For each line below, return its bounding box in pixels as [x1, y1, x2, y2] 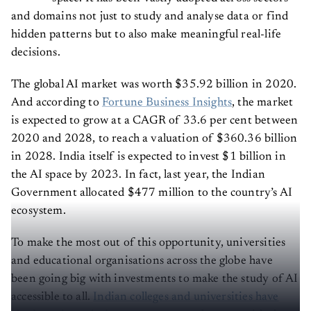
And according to [11, 97, 102, 110]
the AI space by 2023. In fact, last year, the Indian [11, 169, 265, 182]
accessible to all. [11, 292, 94, 304]
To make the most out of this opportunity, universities [11, 237, 286, 250]
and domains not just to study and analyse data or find [11, 11, 289, 24]
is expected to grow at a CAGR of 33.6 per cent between [11, 115, 299, 128]
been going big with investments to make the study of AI [11, 274, 299, 286]
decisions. [11, 47, 67, 60]
